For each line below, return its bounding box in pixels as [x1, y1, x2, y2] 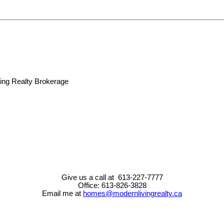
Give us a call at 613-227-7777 [61, 173, 163, 182]
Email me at [42, 189, 83, 198]
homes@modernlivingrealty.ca [83, 189, 182, 198]
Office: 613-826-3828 [77, 181, 146, 190]
